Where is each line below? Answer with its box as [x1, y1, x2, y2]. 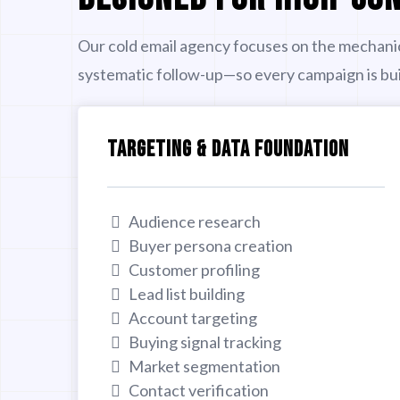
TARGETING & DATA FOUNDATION [107, 135, 349, 163]
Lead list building [129, 283, 245, 304]
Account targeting [129, 307, 257, 328]
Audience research [129, 211, 261, 231]
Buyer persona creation [129, 235, 293, 255]
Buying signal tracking [129, 331, 281, 352]
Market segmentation [129, 355, 280, 376]
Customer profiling [129, 259, 260, 279]
